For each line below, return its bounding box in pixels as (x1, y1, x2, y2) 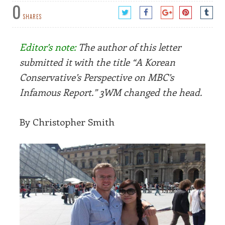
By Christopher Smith (20, 115, 115, 128)
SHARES (23, 13, 42, 21)
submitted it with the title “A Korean (20, 56, 175, 68)
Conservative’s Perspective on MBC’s (20, 71, 174, 83)
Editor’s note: (26, 41, 76, 53)
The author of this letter (76, 41, 181, 53)
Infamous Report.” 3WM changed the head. (20, 86, 202, 98)
